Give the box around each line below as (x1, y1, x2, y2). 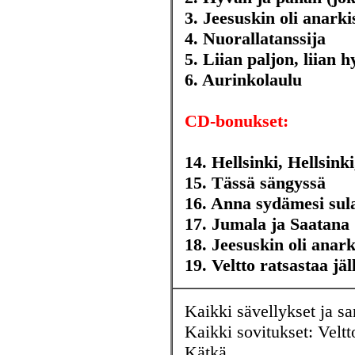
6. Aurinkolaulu (185, 70, 302, 90)
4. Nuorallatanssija (185, 29, 326, 48)
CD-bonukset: (185, 111, 288, 131)
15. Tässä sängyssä (185, 173, 326, 193)
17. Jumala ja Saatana (185, 214, 349, 234)
